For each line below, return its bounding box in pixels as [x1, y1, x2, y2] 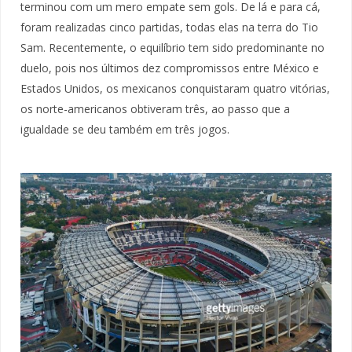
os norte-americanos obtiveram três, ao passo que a [20, 101, 290, 116]
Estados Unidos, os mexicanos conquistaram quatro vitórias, [20, 80, 330, 96]
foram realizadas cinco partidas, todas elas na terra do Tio [20, 19, 318, 35]
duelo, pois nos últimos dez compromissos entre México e [20, 60, 319, 75]
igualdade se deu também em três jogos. [20, 121, 229, 137]
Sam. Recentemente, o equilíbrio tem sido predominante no [20, 39, 324, 55]
